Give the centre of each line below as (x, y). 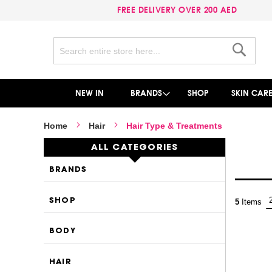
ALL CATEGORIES (134, 148)
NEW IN (89, 93)
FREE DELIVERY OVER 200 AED (179, 10)
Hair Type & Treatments (174, 126)
